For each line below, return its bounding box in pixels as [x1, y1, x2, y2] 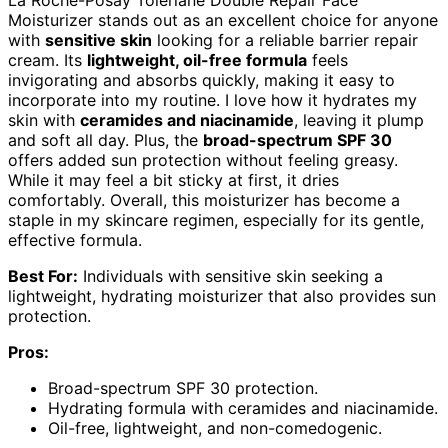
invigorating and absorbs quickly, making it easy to [8, 69, 395, 90]
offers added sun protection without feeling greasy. [8, 149, 398, 170]
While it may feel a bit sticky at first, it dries [8, 169, 339, 190]
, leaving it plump [294, 109, 424, 130]
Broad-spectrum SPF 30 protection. [48, 377, 318, 398]
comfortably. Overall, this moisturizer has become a [8, 189, 400, 210]
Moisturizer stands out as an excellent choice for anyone [8, 9, 438, 30]
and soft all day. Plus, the [8, 129, 203, 150]
